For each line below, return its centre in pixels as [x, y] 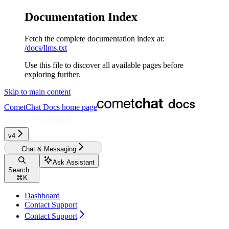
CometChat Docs [32, 107]
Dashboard [42, 195]
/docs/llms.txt [46, 48]
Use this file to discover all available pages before [104, 65]
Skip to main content [37, 91]
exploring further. [52, 74]
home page [78, 107]
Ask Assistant [74, 162]
